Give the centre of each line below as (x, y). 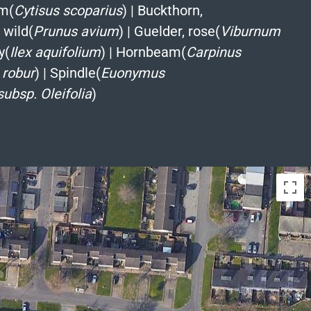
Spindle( (75, 73)
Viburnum (250, 31)
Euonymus (132, 73)
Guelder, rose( (177, 31)
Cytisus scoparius (68, 10)
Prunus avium (76, 31)
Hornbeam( (151, 52)
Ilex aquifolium (55, 52)
